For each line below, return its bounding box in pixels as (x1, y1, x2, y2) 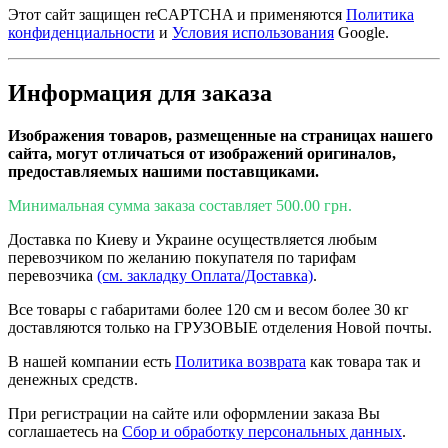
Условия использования (172, 24, 334, 42)
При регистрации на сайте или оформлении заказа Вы (8, 405, 380, 423)
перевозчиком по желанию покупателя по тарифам (8, 249, 356, 267)
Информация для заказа (8, 80, 272, 107)
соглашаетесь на (8, 423, 122, 441)
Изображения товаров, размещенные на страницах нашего (8, 127, 433, 145)
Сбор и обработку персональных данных (122, 423, 402, 441)
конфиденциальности (8, 24, 155, 42)
